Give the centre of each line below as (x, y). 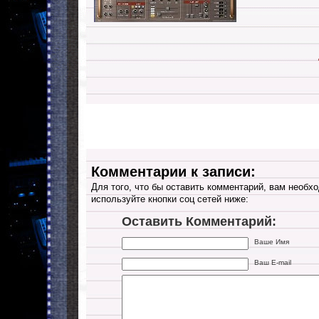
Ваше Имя (272, 241)
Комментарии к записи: (173, 172)
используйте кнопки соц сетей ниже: (170, 199)
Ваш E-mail (273, 262)
